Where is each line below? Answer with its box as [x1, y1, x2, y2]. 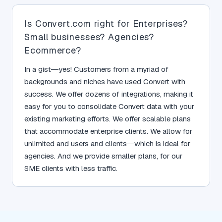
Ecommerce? [24, 44, 82, 56]
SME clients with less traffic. [24, 163, 117, 173]
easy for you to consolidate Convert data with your [24, 101, 194, 111]
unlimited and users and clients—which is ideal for [24, 138, 190, 148]
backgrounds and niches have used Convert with [24, 76, 185, 86]
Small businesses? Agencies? [24, 31, 155, 43]
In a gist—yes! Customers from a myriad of [24, 64, 168, 74]
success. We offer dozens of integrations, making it [24, 89, 193, 99]
